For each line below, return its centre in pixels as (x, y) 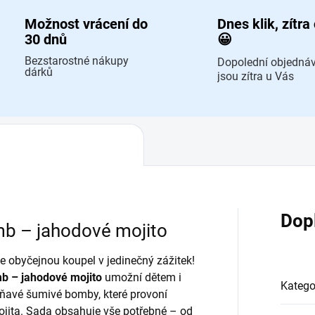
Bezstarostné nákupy (76, 61)
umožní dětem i (142, 278)
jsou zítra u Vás (256, 77)
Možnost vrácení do (86, 24)
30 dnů (45, 40)
